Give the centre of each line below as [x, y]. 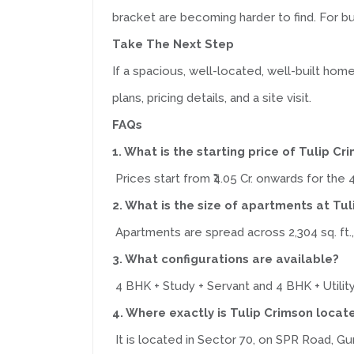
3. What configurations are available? [226, 259]
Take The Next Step [173, 44]
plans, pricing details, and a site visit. [212, 98]
